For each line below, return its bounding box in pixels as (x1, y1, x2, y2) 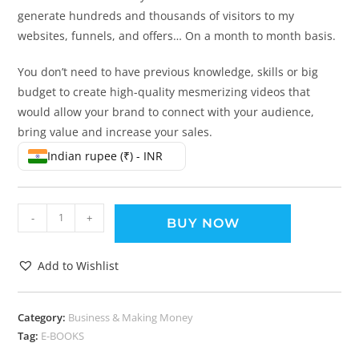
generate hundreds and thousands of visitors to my (18, 7, 295, 23)
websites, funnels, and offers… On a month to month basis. (18, 27, 337, 43)
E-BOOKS (41, 328, 85, 343)
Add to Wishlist (38, 257, 119, 273)
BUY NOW (166, 215, 240, 231)
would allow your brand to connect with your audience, (18, 103, 315, 119)
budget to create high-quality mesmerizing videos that (18, 83, 311, 99)
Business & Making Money (68, 309, 194, 325)
